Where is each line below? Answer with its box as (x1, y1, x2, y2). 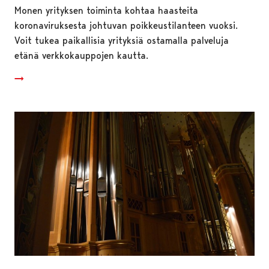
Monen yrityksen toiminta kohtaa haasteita (14, 4, 198, 16)
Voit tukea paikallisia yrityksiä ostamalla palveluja (14, 34, 229, 46)
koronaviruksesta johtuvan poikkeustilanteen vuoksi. (14, 19, 238, 31)
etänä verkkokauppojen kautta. (14, 49, 148, 61)
